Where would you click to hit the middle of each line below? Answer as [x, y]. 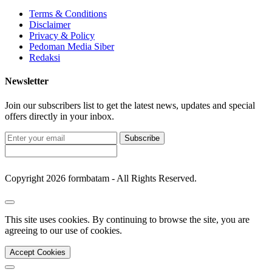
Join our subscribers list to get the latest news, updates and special [130, 105]
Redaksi [45, 58]
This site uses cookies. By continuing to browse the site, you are [127, 219]
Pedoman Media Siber [72, 47]
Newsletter [27, 81]
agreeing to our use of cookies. [63, 230]
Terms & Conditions [68, 14]
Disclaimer [50, 25]
